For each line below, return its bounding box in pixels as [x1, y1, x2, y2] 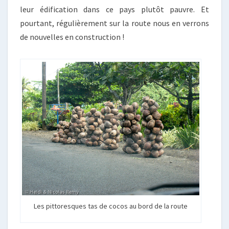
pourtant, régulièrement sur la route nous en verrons [20, 18, 209, 29]
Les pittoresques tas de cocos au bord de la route [34, 201, 188, 211]
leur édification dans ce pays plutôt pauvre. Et [20, 4, 209, 15]
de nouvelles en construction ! [20, 32, 124, 42]
